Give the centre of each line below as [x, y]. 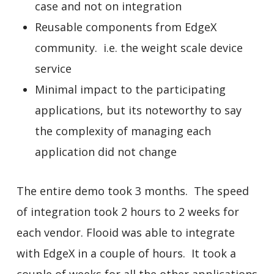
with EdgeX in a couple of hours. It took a [126, 253]
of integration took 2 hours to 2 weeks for [128, 211]
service [53, 68]
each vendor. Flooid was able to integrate [125, 232]
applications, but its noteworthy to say [138, 110]
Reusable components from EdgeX [125, 27]
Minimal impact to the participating [130, 89]
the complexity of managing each [123, 131]
